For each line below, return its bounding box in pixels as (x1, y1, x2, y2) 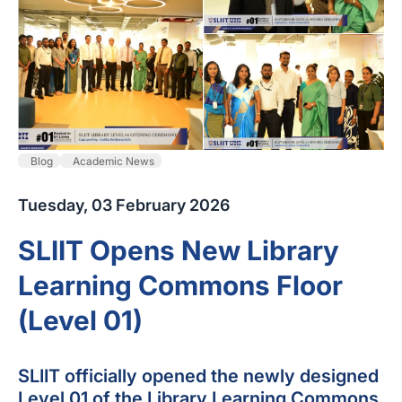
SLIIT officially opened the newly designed (18, 365, 379, 388)
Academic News (73, 153, 154, 168)
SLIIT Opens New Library (18, 234, 339, 267)
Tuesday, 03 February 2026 (18, 196, 230, 215)
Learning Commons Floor (18, 269, 343, 302)
